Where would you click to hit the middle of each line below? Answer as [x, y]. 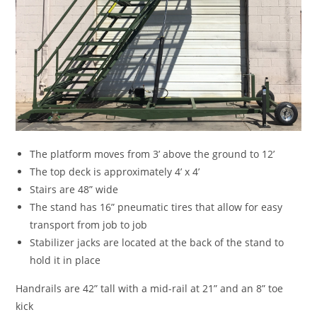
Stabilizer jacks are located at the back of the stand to [157, 242]
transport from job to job [89, 224]
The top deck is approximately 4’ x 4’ [115, 171]
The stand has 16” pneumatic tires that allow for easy [156, 207]
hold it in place [65, 260]
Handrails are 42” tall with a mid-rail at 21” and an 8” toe [150, 288]
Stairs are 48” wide [74, 189]
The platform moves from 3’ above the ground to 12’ [152, 154]
